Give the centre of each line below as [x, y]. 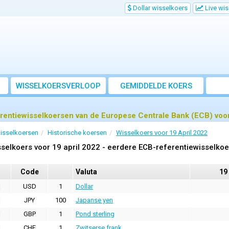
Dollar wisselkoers [159, 8]
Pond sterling [95, 214]
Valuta [86, 172]
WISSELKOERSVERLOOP [58, 86]
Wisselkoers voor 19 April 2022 [162, 133]
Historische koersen [77, 133]
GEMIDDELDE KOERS [156, 86]
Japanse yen [94, 200]
